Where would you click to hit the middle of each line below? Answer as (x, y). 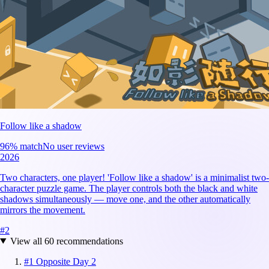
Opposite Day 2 (66, 261)
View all (27, 241)
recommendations (88, 241)
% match (26, 146)
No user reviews (74, 146)
